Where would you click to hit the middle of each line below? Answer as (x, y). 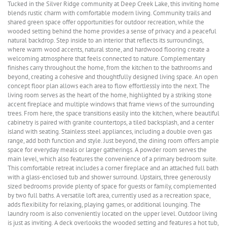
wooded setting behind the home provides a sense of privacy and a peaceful (112, 31)
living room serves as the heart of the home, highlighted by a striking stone (110, 95)
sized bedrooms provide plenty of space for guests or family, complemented (112, 186)
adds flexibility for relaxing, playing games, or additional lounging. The (104, 204)
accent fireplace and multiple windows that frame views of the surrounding (111, 104)
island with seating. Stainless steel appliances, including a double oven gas (110, 131)
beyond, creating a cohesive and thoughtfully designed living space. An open (113, 77)
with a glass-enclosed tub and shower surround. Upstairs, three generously (109, 177)
